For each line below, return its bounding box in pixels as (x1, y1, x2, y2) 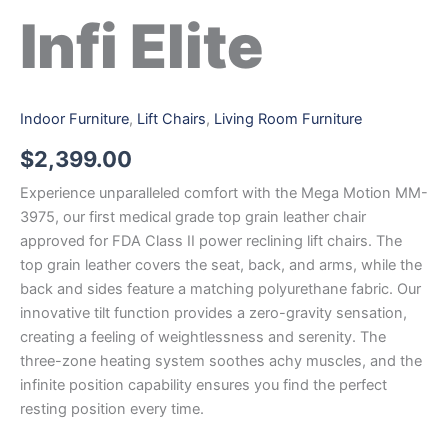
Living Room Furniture (214, 110, 362, 129)
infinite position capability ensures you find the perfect (20, 376, 387, 395)
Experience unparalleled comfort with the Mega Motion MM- (20, 184, 428, 203)
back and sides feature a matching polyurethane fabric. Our (20, 280, 421, 299)
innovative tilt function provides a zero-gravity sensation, (20, 304, 407, 323)
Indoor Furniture (20, 110, 129, 129)
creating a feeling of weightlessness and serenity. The (20, 328, 386, 347)
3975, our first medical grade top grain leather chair (20, 208, 366, 227)
